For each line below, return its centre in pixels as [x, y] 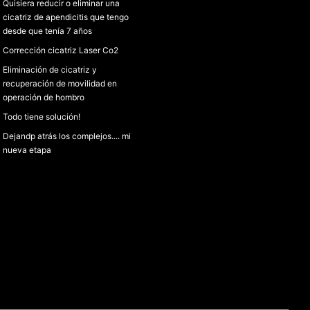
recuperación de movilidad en [60, 83]
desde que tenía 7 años [47, 31]
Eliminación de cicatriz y [50, 70]
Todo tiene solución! [42, 117]
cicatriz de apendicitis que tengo [66, 17]
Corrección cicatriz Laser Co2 [61, 50]
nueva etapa [27, 150]
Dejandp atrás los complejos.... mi [67, 136]
